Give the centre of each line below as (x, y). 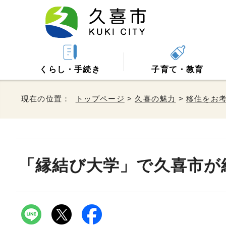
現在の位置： (48, 99)
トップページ (100, 99)
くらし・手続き (70, 69)
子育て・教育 (178, 69)
